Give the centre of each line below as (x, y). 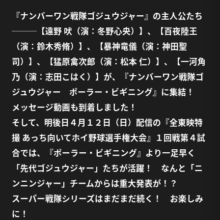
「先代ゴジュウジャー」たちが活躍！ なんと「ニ (107, 168)
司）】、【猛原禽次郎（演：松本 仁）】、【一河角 (109, 61)
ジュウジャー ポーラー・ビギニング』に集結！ (107, 92)
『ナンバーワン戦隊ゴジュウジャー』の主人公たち (107, 15)
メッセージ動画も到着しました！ (74, 107)
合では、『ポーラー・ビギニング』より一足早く (103, 152)
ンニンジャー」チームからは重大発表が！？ (95, 183)
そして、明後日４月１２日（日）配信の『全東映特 (107, 122)
